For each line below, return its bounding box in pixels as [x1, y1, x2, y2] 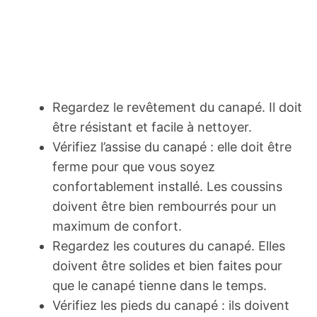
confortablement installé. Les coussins [52, 179, 282, 194]
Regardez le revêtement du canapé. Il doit [52, 100, 302, 115]
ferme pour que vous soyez [52, 159, 215, 174]
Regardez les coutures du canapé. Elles [52, 238, 285, 253]
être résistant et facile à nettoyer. [52, 120, 252, 134]
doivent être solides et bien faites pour [52, 258, 282, 273]
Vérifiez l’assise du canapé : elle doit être [52, 139, 292, 154]
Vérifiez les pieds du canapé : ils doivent [52, 298, 289, 313]
